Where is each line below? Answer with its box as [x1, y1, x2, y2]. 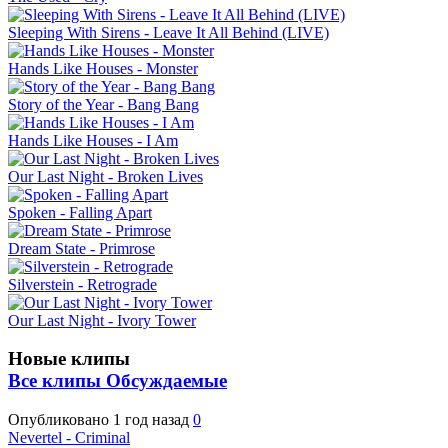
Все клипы [8, 370, 106, 392]
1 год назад [113, 411, 193, 429]
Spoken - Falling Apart [8, 203, 152, 221]
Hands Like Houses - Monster [8, 59, 198, 77]
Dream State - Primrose [8, 239, 155, 257]
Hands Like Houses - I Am [8, 131, 178, 149]
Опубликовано [8, 411, 113, 429]
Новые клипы [8, 348, 130, 370]
